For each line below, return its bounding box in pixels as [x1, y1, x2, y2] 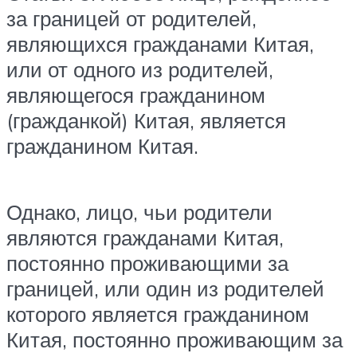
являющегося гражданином [6, 81, 265, 108]
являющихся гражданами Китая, [6, 30, 314, 57]
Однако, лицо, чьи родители [6, 198, 273, 225]
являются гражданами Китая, [6, 224, 284, 250]
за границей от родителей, [6, 5, 257, 31]
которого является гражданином [6, 300, 309, 327]
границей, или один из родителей [6, 275, 324, 301]
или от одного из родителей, [6, 56, 273, 82]
